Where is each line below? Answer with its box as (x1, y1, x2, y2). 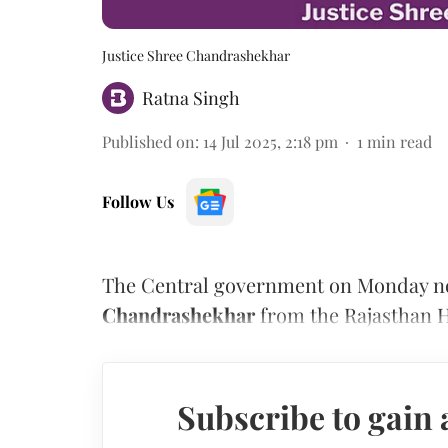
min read (367, 130, 432, 152)
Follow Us (102, 190, 174, 212)
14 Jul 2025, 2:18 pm (203, 130, 338, 152)
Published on (102, 130, 195, 152)
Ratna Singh (142, 85, 240, 110)
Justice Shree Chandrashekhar (102, 45, 290, 65)
